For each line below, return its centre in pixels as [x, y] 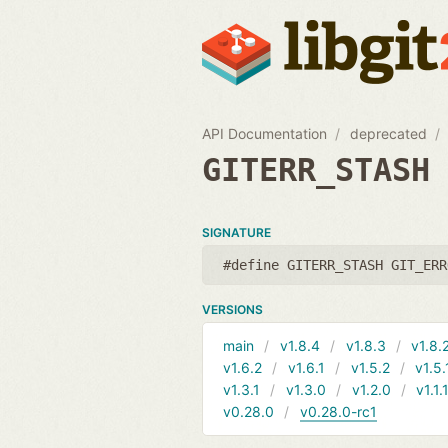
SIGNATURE [236, 232]
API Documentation [264, 133]
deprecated [389, 133]
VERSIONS [232, 309]
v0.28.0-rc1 [338, 411]
